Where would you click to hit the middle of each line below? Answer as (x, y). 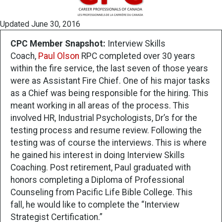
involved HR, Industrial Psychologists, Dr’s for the (104, 118)
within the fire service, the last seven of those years (109, 69)
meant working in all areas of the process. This (100, 106)
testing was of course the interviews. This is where (109, 143)
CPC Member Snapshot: (59, 44)
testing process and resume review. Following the (106, 131)
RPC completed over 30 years (137, 56)
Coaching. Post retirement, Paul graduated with (101, 168)
